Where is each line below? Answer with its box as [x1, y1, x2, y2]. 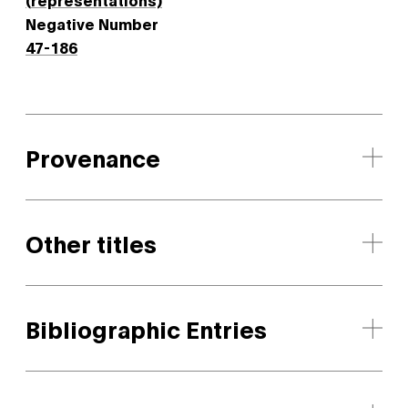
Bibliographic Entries [25, 313, 267, 343]
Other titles [25, 228, 157, 258]
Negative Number [25, 14, 158, 33]
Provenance [25, 142, 160, 172]
